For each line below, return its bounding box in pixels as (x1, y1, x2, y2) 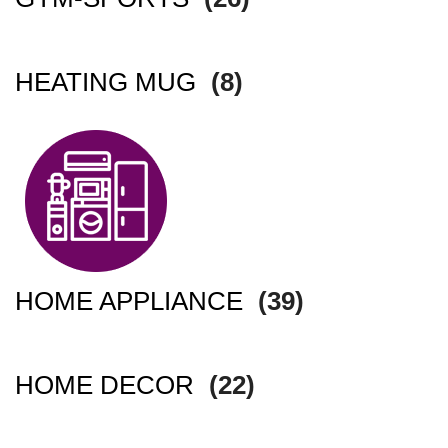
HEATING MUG (15, 67, 203, 98)
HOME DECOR (15, 370, 201, 401)
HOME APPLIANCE (15, 286, 250, 317)
